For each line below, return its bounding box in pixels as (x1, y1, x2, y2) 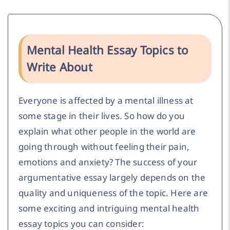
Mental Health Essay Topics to (26, 42, 188, 59)
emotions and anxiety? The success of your (18, 156, 198, 168)
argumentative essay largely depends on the (18, 171, 206, 184)
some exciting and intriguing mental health (18, 202, 200, 215)
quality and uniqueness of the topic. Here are (18, 187, 208, 199)
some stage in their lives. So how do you (18, 110, 185, 122)
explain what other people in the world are (18, 125, 196, 138)
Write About (26, 59, 92, 75)
